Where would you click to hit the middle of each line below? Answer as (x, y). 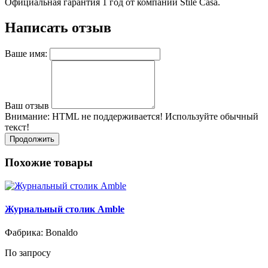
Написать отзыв (58, 27)
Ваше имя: (26, 53)
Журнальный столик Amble (65, 209)
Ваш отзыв (27, 105)
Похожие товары (49, 163)
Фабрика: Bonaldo (41, 233)
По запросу (28, 253)
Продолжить (32, 139)
